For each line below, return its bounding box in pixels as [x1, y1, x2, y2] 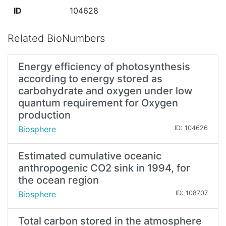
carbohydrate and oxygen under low [18, 85, 193, 97]
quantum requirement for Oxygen [18, 97, 178, 109]
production [18, 109, 71, 122]
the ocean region [18, 174, 99, 187]
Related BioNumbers [8, 32, 105, 45]
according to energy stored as [18, 73, 162, 85]
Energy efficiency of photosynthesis [18, 61, 190, 73]
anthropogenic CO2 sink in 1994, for [18, 162, 190, 175]
